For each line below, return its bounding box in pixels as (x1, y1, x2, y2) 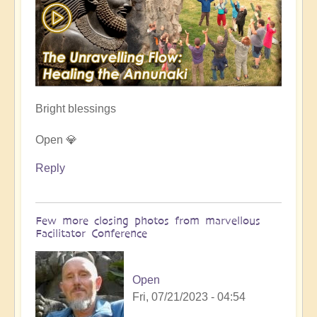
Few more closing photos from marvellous (35, 214, 260, 227)
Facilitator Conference (35, 226, 147, 240)
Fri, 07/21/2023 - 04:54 (132, 291, 246, 303)
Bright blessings (35, 103, 116, 115)
